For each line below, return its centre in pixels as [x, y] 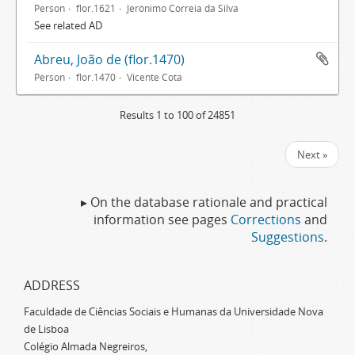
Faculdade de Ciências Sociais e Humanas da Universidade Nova [174, 311]
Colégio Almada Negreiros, [86, 346]
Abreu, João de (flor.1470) [109, 59]
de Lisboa [46, 329]
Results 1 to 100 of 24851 [177, 115]
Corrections [266, 219]
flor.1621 [96, 8]
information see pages [162, 219]
